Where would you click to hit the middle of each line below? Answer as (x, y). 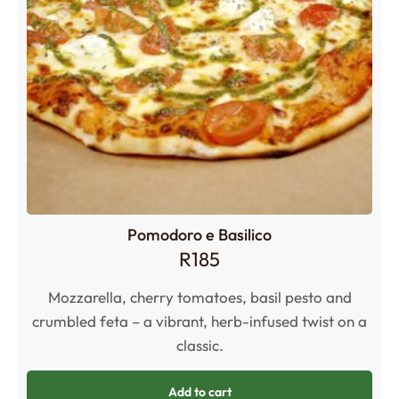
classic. (199, 346)
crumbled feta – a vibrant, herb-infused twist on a (199, 322)
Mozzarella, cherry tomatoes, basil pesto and (199, 297)
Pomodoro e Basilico (199, 234)
